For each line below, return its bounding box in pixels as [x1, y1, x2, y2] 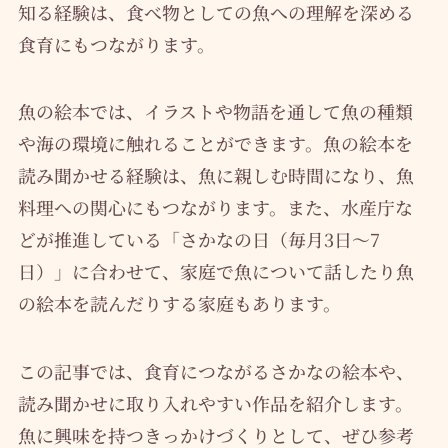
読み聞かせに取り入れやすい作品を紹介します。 [17, 390, 413, 417]
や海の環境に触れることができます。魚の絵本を [17, 130, 413, 157]
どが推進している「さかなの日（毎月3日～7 [17, 226, 380, 253]
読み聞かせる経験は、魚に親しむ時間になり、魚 [17, 162, 414, 189]
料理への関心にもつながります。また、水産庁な [17, 194, 413, 221]
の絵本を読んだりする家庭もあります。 [17, 290, 341, 317]
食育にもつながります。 [17, 30, 215, 57]
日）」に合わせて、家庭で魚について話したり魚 [17, 258, 414, 285]
